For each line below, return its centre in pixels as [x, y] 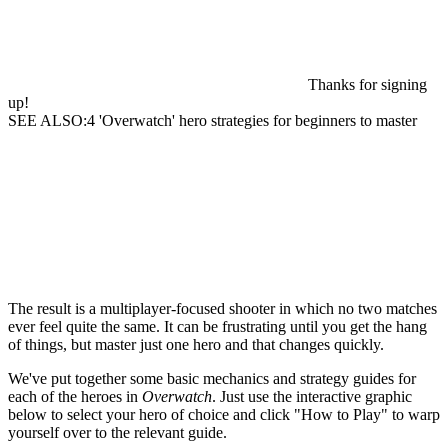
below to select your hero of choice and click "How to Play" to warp [224, 415]
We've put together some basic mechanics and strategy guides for [212, 379]
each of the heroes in [75, 397]
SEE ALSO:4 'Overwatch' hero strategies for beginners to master [212, 121]
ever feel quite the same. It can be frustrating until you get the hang [217, 327]
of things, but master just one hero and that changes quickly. [196, 345]
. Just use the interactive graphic [312, 397]
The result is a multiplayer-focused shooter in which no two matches [222, 309]
